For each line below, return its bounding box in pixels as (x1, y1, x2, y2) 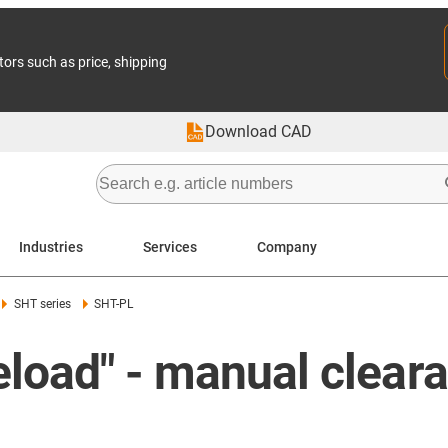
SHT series (13, 297, 71, 311)
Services (143, 238, 197, 255)
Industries (19, 238, 83, 255)
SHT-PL (93, 297, 133, 311)
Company (257, 238, 317, 255)
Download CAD (205, 122, 312, 141)
